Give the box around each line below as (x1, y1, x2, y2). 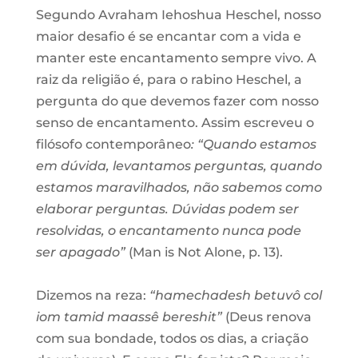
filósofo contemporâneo (35, 136, 191, 152)
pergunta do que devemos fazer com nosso (35, 93, 319, 109)
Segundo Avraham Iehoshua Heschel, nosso (35, 6, 321, 22)
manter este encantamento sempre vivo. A (35, 50, 316, 66)
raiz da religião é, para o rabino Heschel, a (35, 71, 302, 87)
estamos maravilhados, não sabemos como (35, 179, 322, 195)
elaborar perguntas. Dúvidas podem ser (35, 201, 299, 217)
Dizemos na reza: (35, 287, 149, 303)
